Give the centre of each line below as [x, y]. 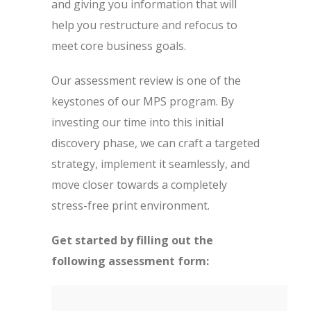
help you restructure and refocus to [144, 25]
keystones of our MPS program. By [143, 101]
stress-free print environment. [131, 205]
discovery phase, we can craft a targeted [155, 143]
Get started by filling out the [132, 240]
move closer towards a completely [139, 185]
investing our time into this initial [137, 122]
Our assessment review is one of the [146, 81]
